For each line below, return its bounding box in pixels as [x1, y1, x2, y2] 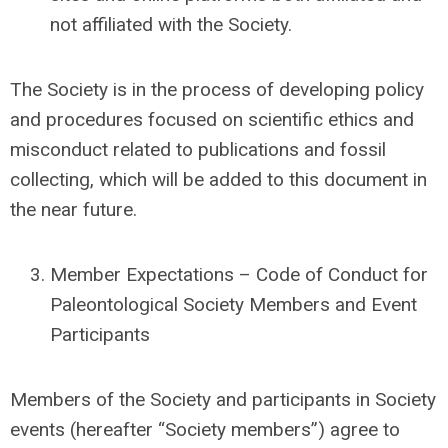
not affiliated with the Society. [50, 13, 292, 36]
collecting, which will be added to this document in [10, 168, 427, 191]
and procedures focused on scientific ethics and [10, 108, 414, 131]
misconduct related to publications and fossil [10, 138, 386, 161]
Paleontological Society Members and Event [50, 293, 417, 316]
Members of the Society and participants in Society [10, 388, 436, 411]
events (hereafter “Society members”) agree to [10, 418, 400, 441]
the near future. [10, 198, 137, 221]
